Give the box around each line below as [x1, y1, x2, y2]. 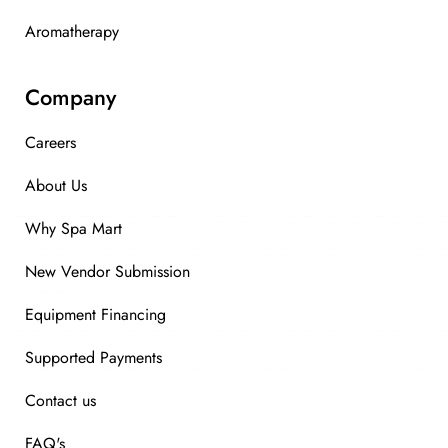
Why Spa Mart [25, 217, 122, 240]
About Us [25, 174, 87, 197]
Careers [25, 131, 76, 154]
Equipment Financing [25, 303, 166, 326]
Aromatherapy [25, 20, 119, 43]
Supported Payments [25, 346, 162, 369]
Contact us [25, 389, 96, 412]
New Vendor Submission [25, 260, 190, 283]
